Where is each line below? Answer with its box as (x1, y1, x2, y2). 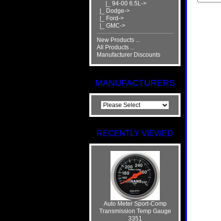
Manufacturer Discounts (96, 51, 160, 59)
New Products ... (96, 37, 140, 44)
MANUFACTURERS (95, 77, 175, 88)
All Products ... (96, 44, 135, 51)
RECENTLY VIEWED (97, 129, 173, 138)
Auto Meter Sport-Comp (103, 200, 167, 207)
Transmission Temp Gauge (99, 207, 171, 215)
